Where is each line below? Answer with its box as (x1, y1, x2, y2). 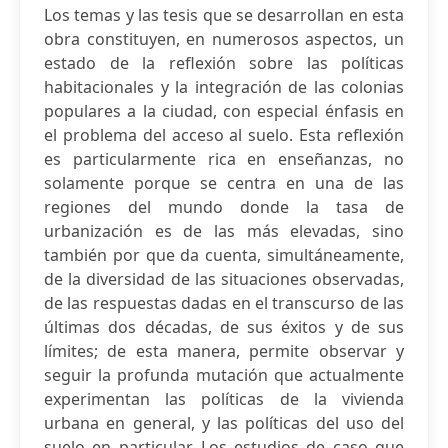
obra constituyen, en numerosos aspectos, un (44, 28, 404, 50)
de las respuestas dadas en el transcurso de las (44, 292, 404, 314)
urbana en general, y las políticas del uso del (44, 412, 404, 434)
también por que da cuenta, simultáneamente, (44, 244, 404, 266)
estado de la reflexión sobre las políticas (44, 52, 404, 74)
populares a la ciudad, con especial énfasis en (44, 100, 404, 122)
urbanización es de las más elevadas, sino (44, 220, 404, 242)
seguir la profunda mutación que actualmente (44, 364, 404, 386)
